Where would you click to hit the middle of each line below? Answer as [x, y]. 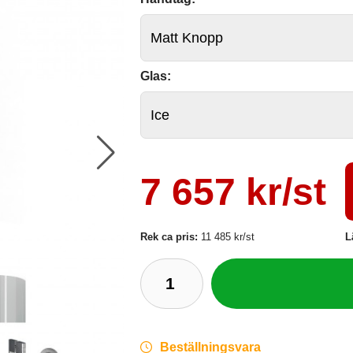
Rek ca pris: [171, 236]
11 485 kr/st [228, 236]
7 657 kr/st [234, 191]
